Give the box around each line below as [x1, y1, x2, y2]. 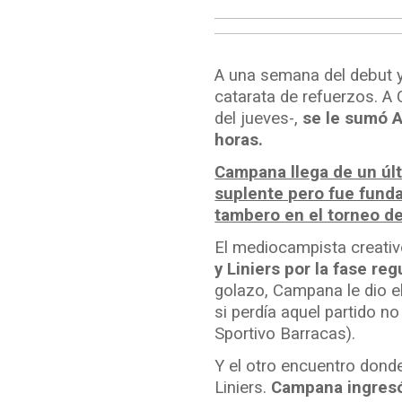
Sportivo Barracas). [214, 324, 356, 345]
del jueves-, [214, 108, 303, 128]
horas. [214, 129, 264, 150]
